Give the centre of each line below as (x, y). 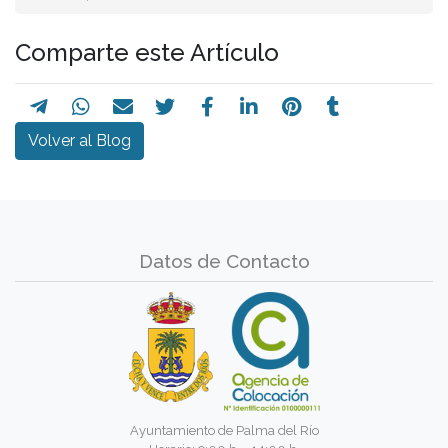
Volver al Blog (79, 140)
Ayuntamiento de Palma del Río (224, 430)
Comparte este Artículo (147, 52)
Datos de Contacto (224, 260)
